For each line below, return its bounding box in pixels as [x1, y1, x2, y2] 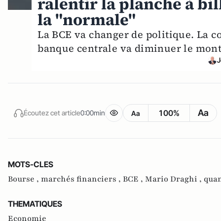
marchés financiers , [41, 174, 123, 185]
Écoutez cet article [24, 108, 80, 117]
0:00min [80, 108, 105, 117]
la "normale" [37, 9, 136, 31]
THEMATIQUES [8, 199, 62, 209]
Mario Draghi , [145, 174, 204, 185]
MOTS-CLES [8, 159, 53, 170]
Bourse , [8, 174, 41, 185]
